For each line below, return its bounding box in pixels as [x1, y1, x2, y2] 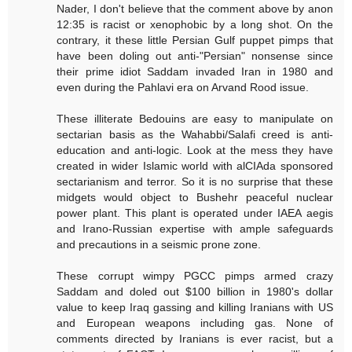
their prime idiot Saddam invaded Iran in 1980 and [57, 64, 333, 78]
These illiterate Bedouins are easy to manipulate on [57, 112, 333, 125]
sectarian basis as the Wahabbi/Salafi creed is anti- [57, 127, 333, 141]
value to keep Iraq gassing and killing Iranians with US [57, 300, 333, 313]
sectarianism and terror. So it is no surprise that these [57, 174, 333, 188]
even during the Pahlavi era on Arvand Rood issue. [57, 80, 310, 93]
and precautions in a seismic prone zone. [57, 237, 262, 251]
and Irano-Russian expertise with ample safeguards [57, 222, 333, 235]
